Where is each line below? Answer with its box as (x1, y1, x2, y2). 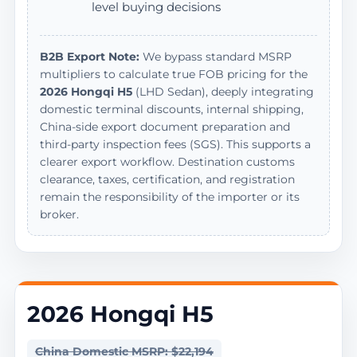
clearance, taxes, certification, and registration (39, 171, 295, 186)
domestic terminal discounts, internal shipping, (39, 101, 304, 116)
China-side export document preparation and (39, 119, 290, 134)
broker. (39, 206, 79, 222)
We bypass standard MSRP (139, 49, 292, 64)
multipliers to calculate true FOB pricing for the (39, 66, 308, 81)
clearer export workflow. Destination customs (39, 154, 295, 169)
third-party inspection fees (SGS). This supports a (39, 136, 311, 151)
